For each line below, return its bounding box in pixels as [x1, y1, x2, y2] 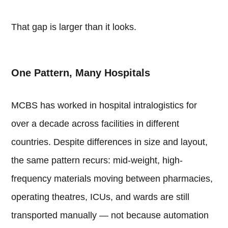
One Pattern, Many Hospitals [11, 67, 151, 79]
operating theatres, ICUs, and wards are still [11, 192, 190, 203]
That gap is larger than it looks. [11, 22, 137, 33]
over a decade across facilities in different [11, 119, 180, 129]
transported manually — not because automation [11, 210, 209, 221]
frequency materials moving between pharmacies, [11, 174, 213, 184]
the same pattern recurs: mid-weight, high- [11, 155, 183, 166]
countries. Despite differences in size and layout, [11, 137, 208, 148]
